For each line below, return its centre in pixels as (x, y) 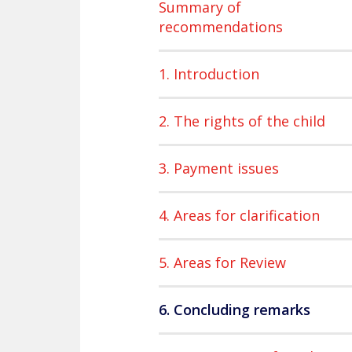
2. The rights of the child (242, 121)
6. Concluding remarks (235, 310)
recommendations (221, 27)
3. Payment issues (219, 168)
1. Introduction (209, 74)
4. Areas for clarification (239, 215)
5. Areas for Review (222, 262)
